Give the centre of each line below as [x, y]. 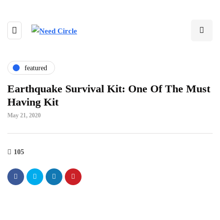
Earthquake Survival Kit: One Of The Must [109, 89]
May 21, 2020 [24, 115]
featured [36, 68]
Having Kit [33, 102]
